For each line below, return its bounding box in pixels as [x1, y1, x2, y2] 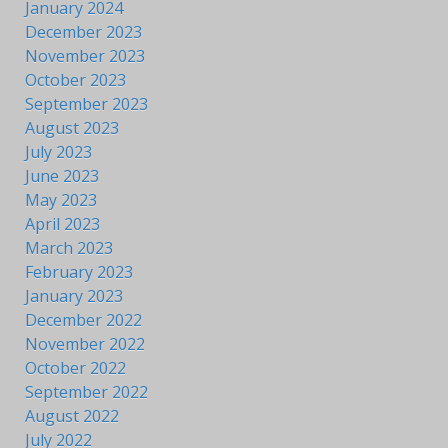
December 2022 [25, 308, 142, 331]
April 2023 [25, 212, 100, 235]
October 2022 [25, 356, 126, 379]
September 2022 [25, 380, 148, 403]
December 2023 [25, 20, 142, 43]
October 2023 [25, 68, 126, 91]
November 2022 [25, 332, 145, 355]
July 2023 [25, 140, 92, 163]
